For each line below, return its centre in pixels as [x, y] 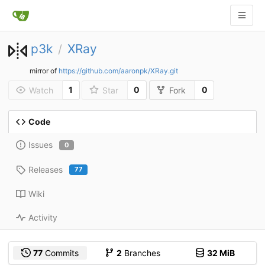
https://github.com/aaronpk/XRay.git [118, 71]
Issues [41, 145]
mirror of [44, 71]
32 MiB [221, 253]
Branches [141, 253]
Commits [61, 253]
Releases [46, 169]
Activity [43, 217]
